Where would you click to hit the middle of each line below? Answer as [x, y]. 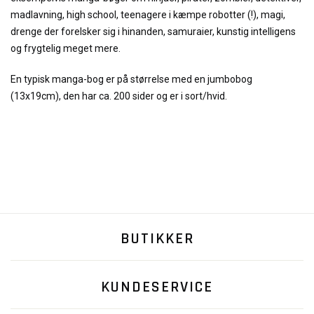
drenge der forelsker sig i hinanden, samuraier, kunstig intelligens [153, 32]
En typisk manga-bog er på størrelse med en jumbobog [131, 79]
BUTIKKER [157, 239]
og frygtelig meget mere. [66, 48]
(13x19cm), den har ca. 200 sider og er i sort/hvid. [119, 96]
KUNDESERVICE [157, 287]
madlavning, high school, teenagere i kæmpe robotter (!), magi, [148, 15]
